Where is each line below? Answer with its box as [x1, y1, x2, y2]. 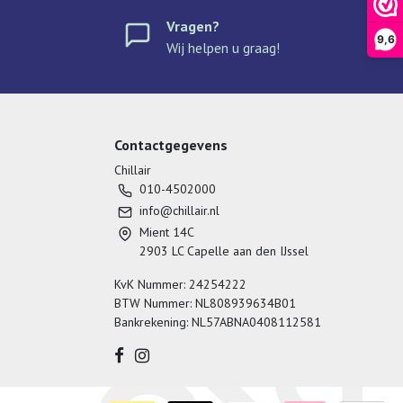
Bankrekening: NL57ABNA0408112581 [114, 313, 321, 330]
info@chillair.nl [139, 201, 219, 219]
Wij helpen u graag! [166, 39, 280, 58]
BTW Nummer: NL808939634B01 [114, 294, 296, 311]
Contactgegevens [114, 135, 228, 154]
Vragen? [166, 17, 219, 36]
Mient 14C [139, 223, 194, 240]
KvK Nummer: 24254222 [114, 275, 246, 292]
